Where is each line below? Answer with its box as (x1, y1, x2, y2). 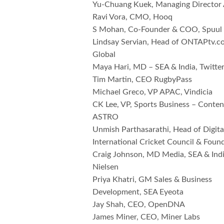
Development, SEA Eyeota (92, 188, 184, 196)
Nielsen (92, 163, 118, 171)
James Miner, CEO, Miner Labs (92, 213, 200, 221)
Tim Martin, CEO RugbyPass (92, 75, 192, 84)
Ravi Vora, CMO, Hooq (92, 13, 173, 21)
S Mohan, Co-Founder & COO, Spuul (92, 25, 222, 34)
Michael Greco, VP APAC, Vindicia (92, 88, 213, 96)
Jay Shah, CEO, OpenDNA (92, 200, 185, 209)
